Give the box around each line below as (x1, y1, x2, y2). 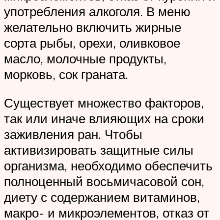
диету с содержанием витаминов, (4, 189, 200, 205)
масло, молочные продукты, (4, 51, 166, 67)
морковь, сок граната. (4, 66, 128, 82)
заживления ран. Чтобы (4, 126, 142, 142)
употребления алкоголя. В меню (4, 3, 191, 20)
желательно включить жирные (4, 19, 181, 35)
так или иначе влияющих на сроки (4, 110, 204, 127)
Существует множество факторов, (4, 95, 204, 111)
